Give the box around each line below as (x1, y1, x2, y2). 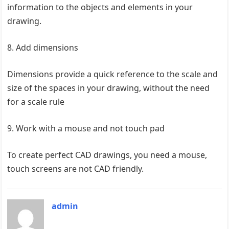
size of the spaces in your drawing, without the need (7, 82, 210, 94)
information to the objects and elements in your (7, 2, 193, 13)
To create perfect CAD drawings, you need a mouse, (7, 149, 208, 161)
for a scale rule (7, 96, 67, 107)
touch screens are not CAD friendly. (7, 163, 150, 174)
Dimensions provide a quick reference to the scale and (7, 68, 218, 80)
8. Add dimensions (7, 42, 79, 53)
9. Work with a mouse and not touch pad (7, 123, 165, 134)
